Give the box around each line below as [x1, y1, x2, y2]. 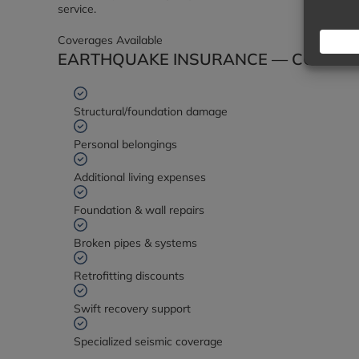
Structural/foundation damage [74, 104, 228, 119]
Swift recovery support [74, 301, 191, 316]
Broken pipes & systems [74, 236, 197, 250]
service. [58, 2, 96, 16]
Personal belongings [74, 137, 177, 151]
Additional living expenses [74, 170, 206, 184]
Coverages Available [58, 33, 163, 47]
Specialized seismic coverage [74, 334, 223, 349]
